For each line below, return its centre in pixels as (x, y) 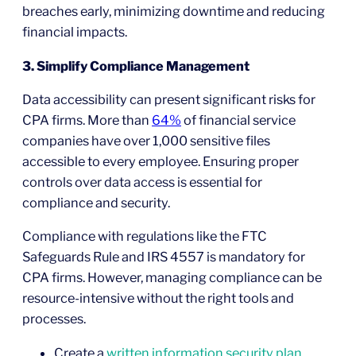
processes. (54, 319)
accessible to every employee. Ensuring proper (161, 161)
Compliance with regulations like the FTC (145, 236)
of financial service (238, 120)
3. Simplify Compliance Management (136, 66)
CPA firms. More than (87, 120)
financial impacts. (75, 32)
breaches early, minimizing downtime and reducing (174, 12)
